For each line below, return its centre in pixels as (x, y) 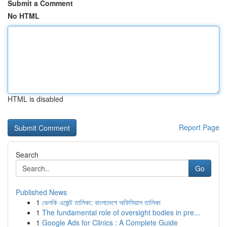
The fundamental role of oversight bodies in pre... (121, 212)
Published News (41, 192)
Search (27, 155)
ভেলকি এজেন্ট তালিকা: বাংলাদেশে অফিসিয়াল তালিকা (101, 202)
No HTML (24, 16)
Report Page (199, 127)
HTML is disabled (35, 99)
